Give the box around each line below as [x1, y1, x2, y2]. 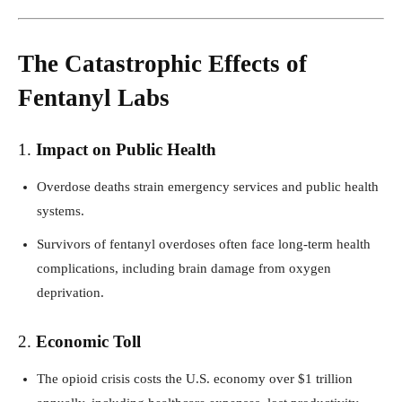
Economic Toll [36, 331, 141, 351]
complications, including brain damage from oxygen [37, 260, 331, 275]
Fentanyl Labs [18, 83, 170, 111]
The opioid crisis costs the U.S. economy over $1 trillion [37, 371, 353, 386]
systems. [37, 203, 84, 218]
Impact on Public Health [36, 139, 216, 159]
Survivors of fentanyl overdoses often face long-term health [37, 236, 371, 251]
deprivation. [37, 284, 104, 300]
